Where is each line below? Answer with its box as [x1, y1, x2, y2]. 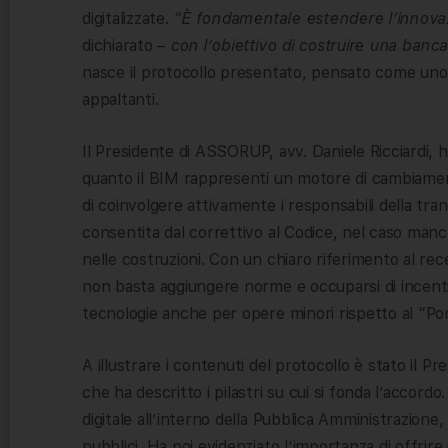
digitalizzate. [82, 8, 174, 28]
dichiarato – [82, 35, 170, 55]
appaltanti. [82, 89, 159, 109]
